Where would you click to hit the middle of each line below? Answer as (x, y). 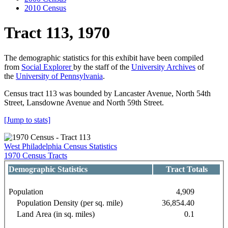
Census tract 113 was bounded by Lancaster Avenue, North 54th (107, 93)
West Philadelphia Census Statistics (61, 146)
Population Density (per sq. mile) (66, 203)
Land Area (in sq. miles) (52, 214)
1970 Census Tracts (36, 155)
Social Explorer (47, 67)
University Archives (163, 67)
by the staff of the (102, 67)
